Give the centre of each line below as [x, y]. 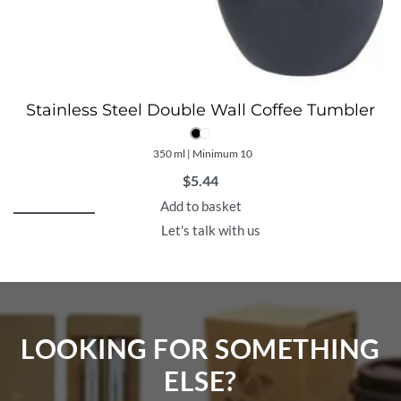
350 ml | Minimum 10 [202, 154]
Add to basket [200, 206]
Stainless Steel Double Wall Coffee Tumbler [200, 111]
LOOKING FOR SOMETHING [200, 348]
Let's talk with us [210, 230]
